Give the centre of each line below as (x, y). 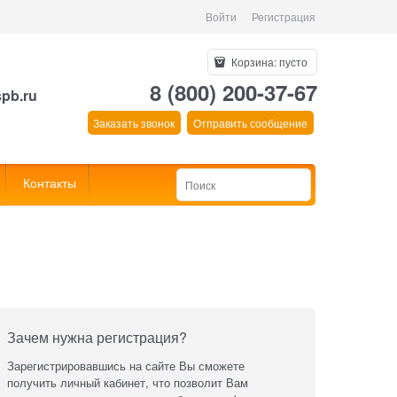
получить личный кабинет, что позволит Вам (127, 383)
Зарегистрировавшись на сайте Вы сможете (125, 366)
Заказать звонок (134, 122)
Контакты (50, 182)
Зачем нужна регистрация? (97, 338)
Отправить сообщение (251, 122)
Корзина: (253, 62)
